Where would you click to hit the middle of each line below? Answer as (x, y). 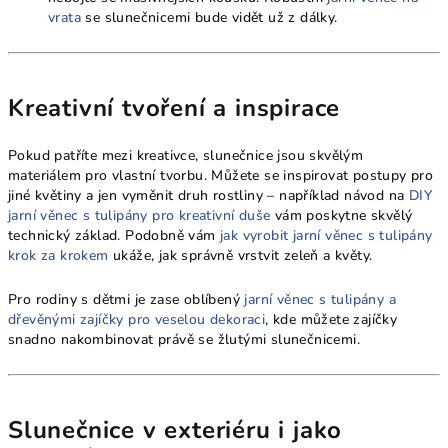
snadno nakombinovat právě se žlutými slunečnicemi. (184, 339)
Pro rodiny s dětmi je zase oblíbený (126, 299)
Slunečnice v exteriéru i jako (175, 429)
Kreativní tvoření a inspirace (174, 107)
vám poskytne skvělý (341, 215)
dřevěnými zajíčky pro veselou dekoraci (137, 319)
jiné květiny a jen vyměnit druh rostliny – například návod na (208, 195)
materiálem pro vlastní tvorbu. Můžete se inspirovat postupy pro (221, 175)
